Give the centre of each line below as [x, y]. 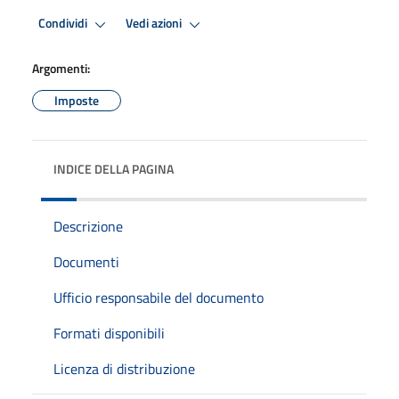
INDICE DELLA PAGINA [114, 168]
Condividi [64, 24]
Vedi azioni [155, 24]
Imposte [77, 100]
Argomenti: [61, 68]
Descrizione [88, 226]
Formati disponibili [109, 333]
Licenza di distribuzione [124, 368]
